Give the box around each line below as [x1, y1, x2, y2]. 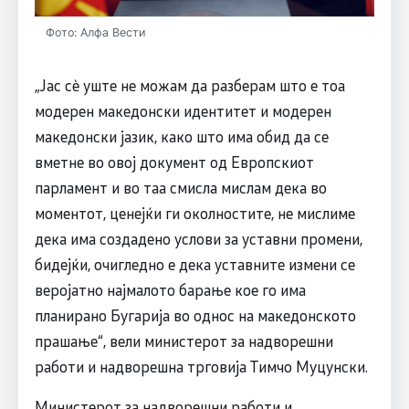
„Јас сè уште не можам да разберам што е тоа [34, 74, 345, 95]
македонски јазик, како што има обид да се [34, 125, 329, 146]
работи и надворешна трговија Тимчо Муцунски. [34, 355, 368, 376]
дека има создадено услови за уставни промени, [34, 227, 362, 248]
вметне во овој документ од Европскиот [34, 151, 314, 172]
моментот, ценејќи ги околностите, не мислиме [34, 202, 355, 223]
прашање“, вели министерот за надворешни [34, 330, 333, 351]
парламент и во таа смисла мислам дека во [34, 176, 327, 197]
